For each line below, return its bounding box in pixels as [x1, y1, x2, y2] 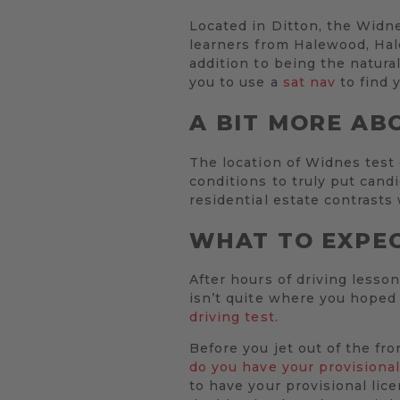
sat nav [282, 73, 337, 90]
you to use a [189, 73, 283, 90]
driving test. [189, 309, 279, 326]
